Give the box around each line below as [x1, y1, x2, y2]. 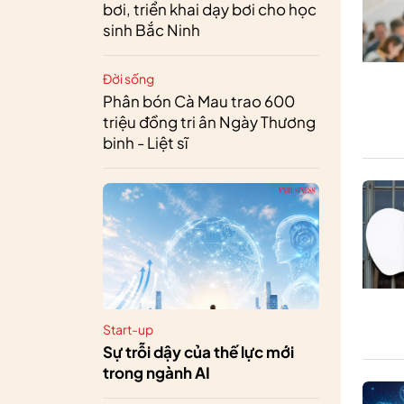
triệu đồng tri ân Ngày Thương [103, 111, 316, 132]
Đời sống [103, 69, 154, 87]
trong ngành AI [103, 362, 210, 382]
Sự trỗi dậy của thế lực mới [103, 341, 294, 362]
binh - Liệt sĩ [103, 132, 188, 152]
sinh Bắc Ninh [103, 19, 200, 40]
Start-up [103, 320, 153, 337]
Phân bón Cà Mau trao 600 [103, 90, 295, 111]
